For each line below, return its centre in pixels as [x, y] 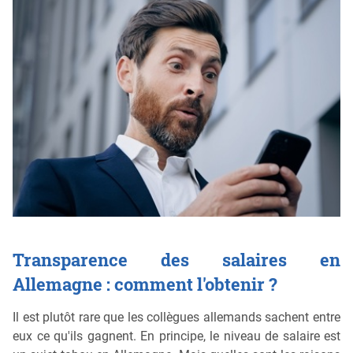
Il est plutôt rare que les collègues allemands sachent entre [176, 318]
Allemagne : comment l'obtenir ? [145, 284]
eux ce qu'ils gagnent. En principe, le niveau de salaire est [176, 336]
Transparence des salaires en [176, 259]
